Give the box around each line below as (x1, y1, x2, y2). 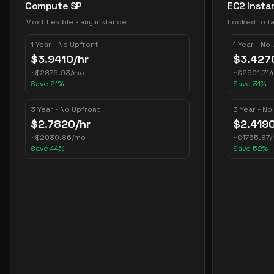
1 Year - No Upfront (31, 40, 98, 50)
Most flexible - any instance (25, 17, 127, 27)
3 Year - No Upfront (31, 105, 100, 114)
